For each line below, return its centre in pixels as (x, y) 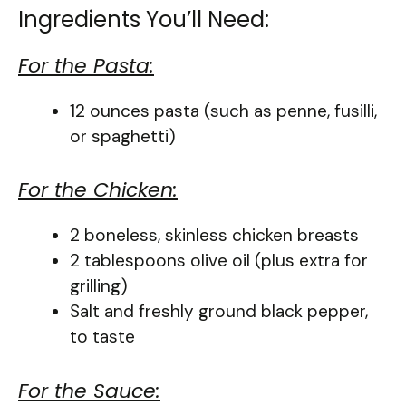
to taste (102, 337)
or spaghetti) (123, 136)
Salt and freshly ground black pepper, (219, 312)
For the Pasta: (86, 65)
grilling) (99, 286)
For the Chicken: (98, 190)
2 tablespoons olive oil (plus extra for (219, 261)
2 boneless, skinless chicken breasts (214, 236)
